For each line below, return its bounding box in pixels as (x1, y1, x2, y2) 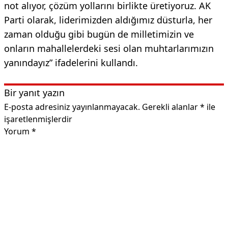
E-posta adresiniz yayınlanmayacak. (4, 101, 140, 112)
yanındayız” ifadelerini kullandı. (4, 56, 138, 69)
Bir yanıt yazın (4, 86, 65, 99)
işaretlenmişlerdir (4, 113, 72, 125)
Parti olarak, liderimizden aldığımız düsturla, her (4, 13, 212, 26)
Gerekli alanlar (142, 101, 200, 112)
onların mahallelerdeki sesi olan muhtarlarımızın (4, 42, 214, 54)
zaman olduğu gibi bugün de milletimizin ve (4, 27, 194, 40)
